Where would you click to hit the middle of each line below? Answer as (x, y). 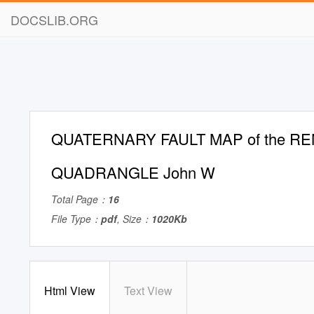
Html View (70, 291)
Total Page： (80, 199)
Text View (148, 291)
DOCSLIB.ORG (54, 20)
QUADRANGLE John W (133, 172)
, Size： (134, 219)
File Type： (76, 219)
